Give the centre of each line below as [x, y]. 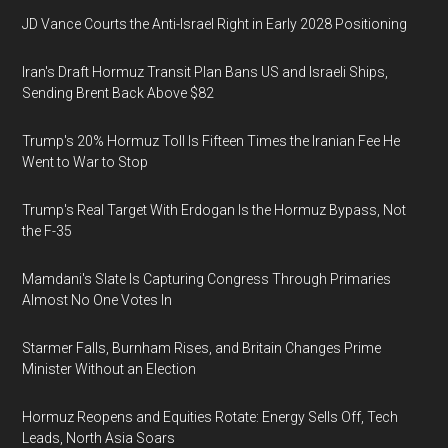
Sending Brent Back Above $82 [118, 93]
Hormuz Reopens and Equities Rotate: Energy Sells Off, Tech [210, 417]
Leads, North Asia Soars [99, 438]
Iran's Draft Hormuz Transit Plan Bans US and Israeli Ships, [205, 72]
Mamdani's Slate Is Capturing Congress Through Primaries [207, 279]
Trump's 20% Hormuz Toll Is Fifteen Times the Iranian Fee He [211, 141]
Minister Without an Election [109, 369]
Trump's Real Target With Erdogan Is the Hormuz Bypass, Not [214, 210]
